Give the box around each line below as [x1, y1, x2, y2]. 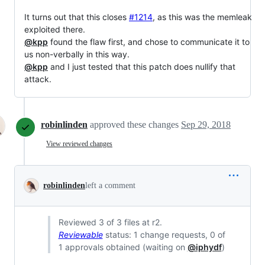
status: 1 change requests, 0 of [102, 230, 225, 240]
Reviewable [58, 230, 103, 240]
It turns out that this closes [24, 12, 129, 22]
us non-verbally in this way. [24, 49, 130, 60]
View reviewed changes [46, 139, 112, 148]
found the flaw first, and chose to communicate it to [48, 37, 250, 47]
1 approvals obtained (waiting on [58, 242, 188, 253]
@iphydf [187, 242, 222, 253]
